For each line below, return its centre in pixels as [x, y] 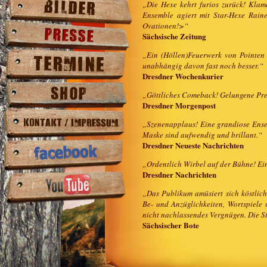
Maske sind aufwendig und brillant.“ [202, 135]
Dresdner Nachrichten [179, 174]
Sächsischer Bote [171, 225]
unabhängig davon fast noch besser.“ [203, 66]
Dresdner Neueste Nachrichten [193, 145]
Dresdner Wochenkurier [183, 76]
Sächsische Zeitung [174, 36]
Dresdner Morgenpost [179, 105]
